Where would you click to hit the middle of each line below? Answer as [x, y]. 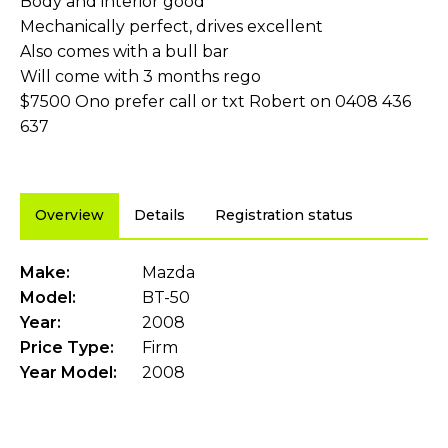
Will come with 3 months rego [140, 77]
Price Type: [67, 348]
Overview [69, 215]
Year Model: [68, 373]
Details [159, 215]
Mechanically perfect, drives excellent [171, 27]
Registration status [284, 215]
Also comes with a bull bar [124, 52]
